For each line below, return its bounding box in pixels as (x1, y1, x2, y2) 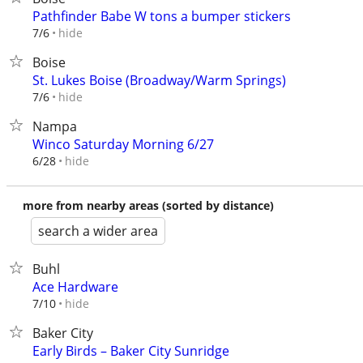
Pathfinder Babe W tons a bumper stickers (32, 7, 291, 25)
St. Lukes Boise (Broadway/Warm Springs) (32, 71, 286, 89)
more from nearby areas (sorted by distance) (23, 198, 274, 213)
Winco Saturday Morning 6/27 (32, 135, 214, 153)
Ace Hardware (32, 278, 118, 296)
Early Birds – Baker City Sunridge (32, 342, 229, 360)
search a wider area (38, 222, 158, 240)
